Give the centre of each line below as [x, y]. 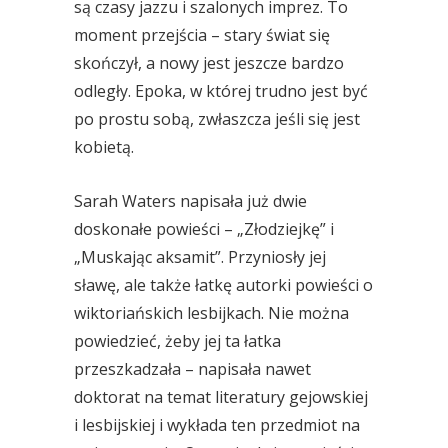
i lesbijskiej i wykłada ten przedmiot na [217, 425]
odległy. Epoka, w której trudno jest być [221, 91]
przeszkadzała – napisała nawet [192, 369]
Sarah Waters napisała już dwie [190, 201]
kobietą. [104, 147]
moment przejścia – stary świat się [202, 35]
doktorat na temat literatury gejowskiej [221, 397]
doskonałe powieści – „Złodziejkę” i [204, 229]
